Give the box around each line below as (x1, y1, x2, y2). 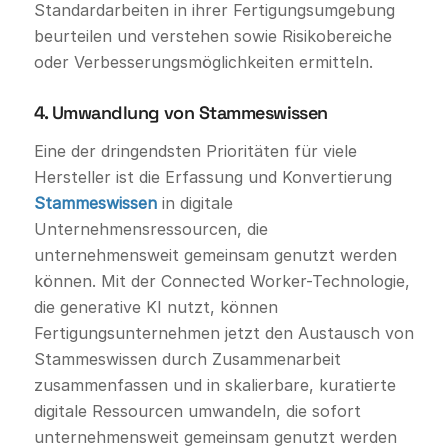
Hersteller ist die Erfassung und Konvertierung (33, 166, 392, 187)
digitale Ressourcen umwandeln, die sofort (33, 400, 361, 421)
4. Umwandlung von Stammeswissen (33, 101, 328, 125)
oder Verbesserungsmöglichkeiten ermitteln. (33, 52, 373, 73)
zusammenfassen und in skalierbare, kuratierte (33, 374, 396, 395)
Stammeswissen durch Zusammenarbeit (33, 348, 341, 369)
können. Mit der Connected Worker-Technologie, (33, 270, 410, 291)
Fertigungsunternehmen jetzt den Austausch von (33, 322, 414, 343)
